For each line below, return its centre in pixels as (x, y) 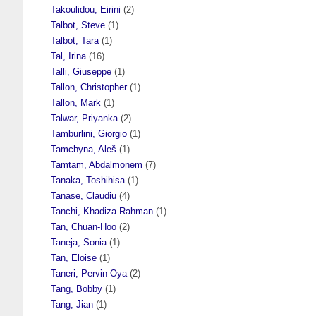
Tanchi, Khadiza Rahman (102, 211)
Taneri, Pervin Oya (89, 273)
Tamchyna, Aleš (84, 149)
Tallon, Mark (76, 102)
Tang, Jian (72, 304)
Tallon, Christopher (89, 87)
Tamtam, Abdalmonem (97, 164)
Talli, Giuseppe (81, 71)
